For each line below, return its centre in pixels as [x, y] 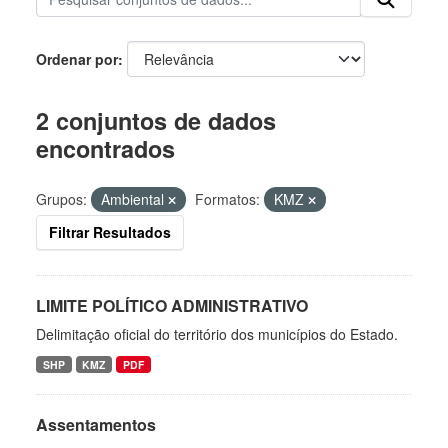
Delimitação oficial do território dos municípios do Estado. [217, 333]
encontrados [105, 148]
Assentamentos [96, 424]
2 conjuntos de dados [156, 120]
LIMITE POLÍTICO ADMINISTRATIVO [172, 305]
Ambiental [134, 198]
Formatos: [227, 198]
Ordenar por [77, 58]
